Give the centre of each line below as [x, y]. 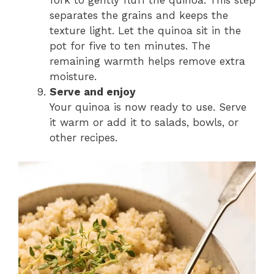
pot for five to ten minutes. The [130, 46]
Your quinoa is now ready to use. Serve [148, 107]
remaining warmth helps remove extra [147, 61]
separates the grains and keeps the [139, 16]
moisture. [73, 77]
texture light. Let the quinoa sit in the [145, 31]
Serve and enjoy [93, 92]
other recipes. [83, 138]
